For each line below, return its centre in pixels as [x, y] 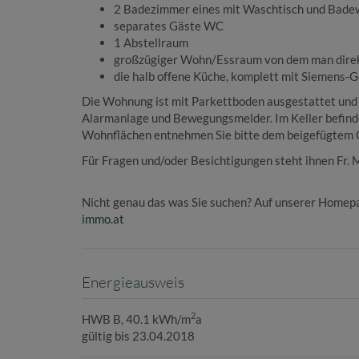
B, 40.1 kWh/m [152, 319]
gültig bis [106, 335]
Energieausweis [133, 282]
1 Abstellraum [151, 42]
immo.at [103, 219]
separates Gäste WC [169, 25]
